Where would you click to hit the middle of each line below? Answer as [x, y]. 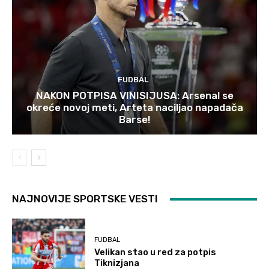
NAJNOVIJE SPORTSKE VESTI [85, 199]
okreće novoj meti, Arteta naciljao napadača [134, 108]
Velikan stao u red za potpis [156, 252]
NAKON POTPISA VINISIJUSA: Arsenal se [134, 96]
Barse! [134, 120]
